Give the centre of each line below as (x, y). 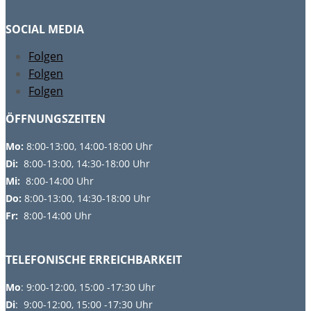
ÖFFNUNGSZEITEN (56, 118)
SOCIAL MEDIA (45, 29)
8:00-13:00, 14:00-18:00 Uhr (90, 146)
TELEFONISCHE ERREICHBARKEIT (94, 259)
